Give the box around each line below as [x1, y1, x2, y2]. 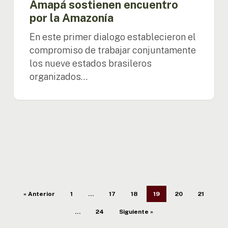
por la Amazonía [30, 11, 114, 25]
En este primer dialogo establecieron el [30, 32, 196, 43]
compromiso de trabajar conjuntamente [30, 45, 196, 56]
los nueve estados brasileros [30, 58, 152, 69]
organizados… [30, 71, 88, 82]
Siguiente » [119, 208, 153, 215]
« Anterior [23, 190, 55, 197]
